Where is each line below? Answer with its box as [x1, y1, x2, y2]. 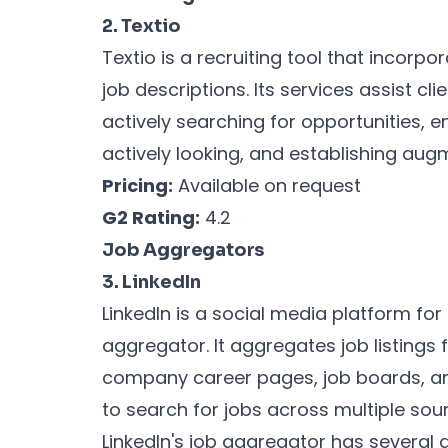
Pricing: [102, 172, 173, 198]
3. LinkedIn [102, 270, 202, 293]
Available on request [173, 172, 361, 198]
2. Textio [102, 14, 181, 37]
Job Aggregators [102, 238, 265, 261]
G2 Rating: [102, 204, 200, 230]
